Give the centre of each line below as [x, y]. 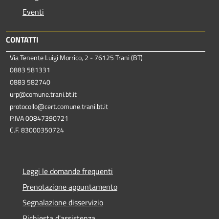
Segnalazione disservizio [63, 203]
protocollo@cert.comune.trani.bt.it [59, 107]
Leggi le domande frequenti [68, 171]
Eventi [33, 12]
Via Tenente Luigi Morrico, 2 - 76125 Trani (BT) [76, 58]
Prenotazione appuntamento [70, 187]
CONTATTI [22, 40]
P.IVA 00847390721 [39, 118]
